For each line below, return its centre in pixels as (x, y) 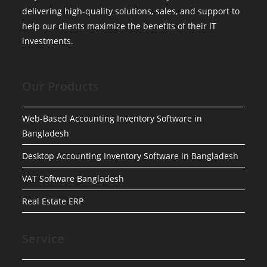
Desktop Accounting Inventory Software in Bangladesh (131, 156)
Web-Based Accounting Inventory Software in (112, 118)
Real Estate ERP (53, 201)
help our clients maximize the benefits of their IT (119, 26)
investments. (48, 41)
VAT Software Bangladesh (73, 178)
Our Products (61, 86)
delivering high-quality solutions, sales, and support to (131, 11)
